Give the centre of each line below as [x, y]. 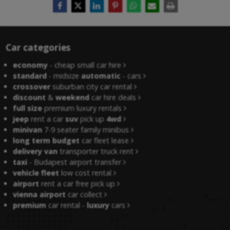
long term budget [46, 140]
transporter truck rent [96, 151]
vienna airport [40, 194]
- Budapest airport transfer [74, 162]
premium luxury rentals [82, 108]
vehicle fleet [36, 172]
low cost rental [85, 172]
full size [28, 108]
